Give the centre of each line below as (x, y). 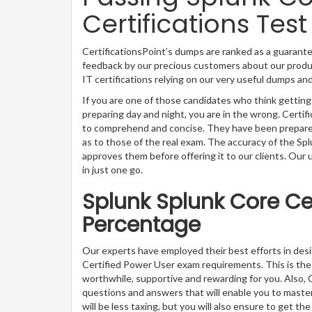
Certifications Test (195, 24)
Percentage (141, 225)
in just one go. (112, 169)
